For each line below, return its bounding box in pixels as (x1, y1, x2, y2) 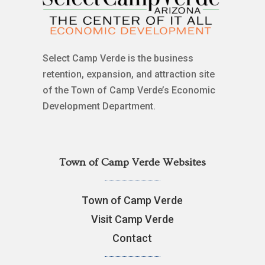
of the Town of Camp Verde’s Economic (42, 85, 215, 96)
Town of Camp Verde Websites (59, 156, 206, 169)
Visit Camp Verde (91, 213, 174, 226)
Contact (112, 232, 153, 245)
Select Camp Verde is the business (42, 53, 193, 64)
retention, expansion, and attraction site (42, 69, 215, 80)
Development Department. (42, 101, 156, 112)
